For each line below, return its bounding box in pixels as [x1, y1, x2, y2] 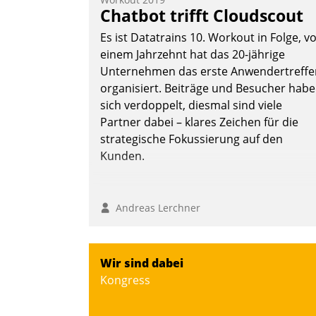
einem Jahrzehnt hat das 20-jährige [100, 47, 285, 63]
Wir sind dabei [100, 255, 183, 272]
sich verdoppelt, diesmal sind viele [100, 97, 282, 114]
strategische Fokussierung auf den [100, 131, 283, 147]
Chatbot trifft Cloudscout [100, 4, 303, 28]
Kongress [100, 272, 150, 288]
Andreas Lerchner [110, 201, 200, 215]
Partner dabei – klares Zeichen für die [100, 114, 298, 130]
